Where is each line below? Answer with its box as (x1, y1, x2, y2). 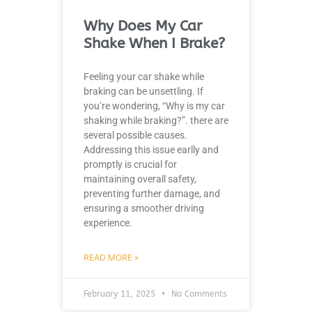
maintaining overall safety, (84, 173, 196, 185)
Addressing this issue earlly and (84, 143, 219, 155)
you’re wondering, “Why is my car (84, 100, 225, 111)
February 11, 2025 (84, 288, 158, 299)
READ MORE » (84, 251, 139, 263)
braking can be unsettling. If (84, 85, 203, 97)
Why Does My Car (84, 17, 202, 35)
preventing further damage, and (84, 187, 220, 199)
